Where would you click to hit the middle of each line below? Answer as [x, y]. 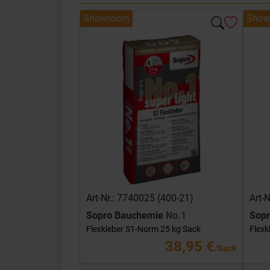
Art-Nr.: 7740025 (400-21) [140, 198]
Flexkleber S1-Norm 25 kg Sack [143, 229]
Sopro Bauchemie [126, 215]
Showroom [106, 18]
